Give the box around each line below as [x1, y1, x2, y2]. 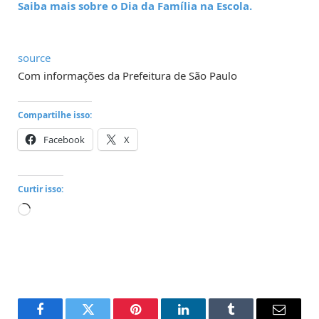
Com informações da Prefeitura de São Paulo [18, 68, 237, 83]
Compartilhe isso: [18, 109, 92, 122]
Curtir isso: [18, 183, 63, 196]
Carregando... [30, 204, 96, 219]
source [18, 51, 51, 66]
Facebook [43, 133, 85, 147]
